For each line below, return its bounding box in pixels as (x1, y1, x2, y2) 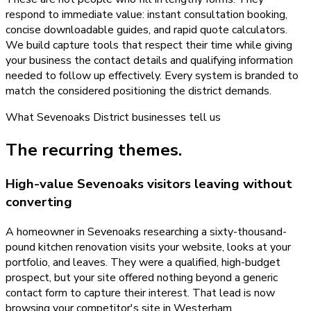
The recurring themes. (6, 138, 182, 161)
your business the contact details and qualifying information (6, 53, 293, 69)
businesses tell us (129, 110, 221, 126)
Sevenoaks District (37, 110, 129, 126)
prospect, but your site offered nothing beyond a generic (6, 269, 278, 285)
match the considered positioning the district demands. (6, 83, 271, 99)
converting (6, 192, 72, 211)
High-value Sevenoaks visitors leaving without (6, 174, 292, 193)
